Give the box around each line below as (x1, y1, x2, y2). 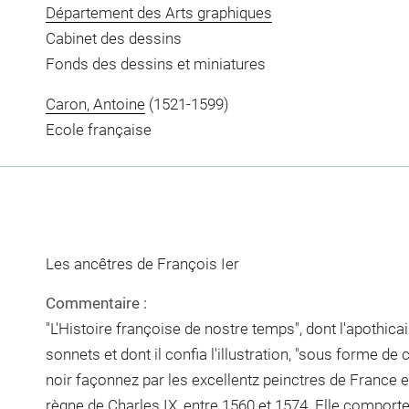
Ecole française (45, 120, 152, 139)
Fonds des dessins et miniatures (45, 55, 266, 73)
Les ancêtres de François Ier (45, 254, 239, 273)
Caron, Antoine (45, 94, 145, 113)
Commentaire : (45, 294, 147, 312)
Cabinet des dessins (45, 29, 182, 47)
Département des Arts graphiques (45, 4, 272, 22)
